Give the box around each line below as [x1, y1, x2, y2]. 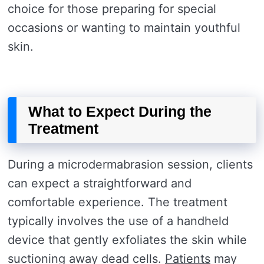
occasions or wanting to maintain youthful [8, 21, 240, 35]
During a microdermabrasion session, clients [8, 157, 253, 172]
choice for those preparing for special [8, 2, 216, 16]
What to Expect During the [28, 103, 212, 120]
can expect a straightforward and [8, 176, 192, 191]
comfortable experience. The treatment [8, 195, 227, 210]
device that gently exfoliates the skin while [8, 233, 247, 247]
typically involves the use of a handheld [8, 214, 229, 229]
